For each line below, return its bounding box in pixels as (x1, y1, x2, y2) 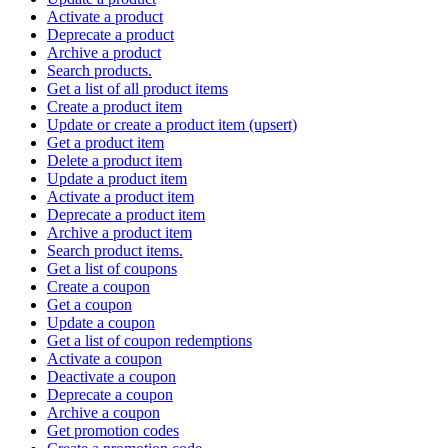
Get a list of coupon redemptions (47, 331, 252, 349)
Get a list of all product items (47, 79, 228, 97)
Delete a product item (47, 151, 182, 169)
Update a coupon (47, 313, 155, 331)
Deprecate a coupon (47, 385, 173, 403)
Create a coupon (47, 277, 150, 295)
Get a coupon (47, 295, 132, 313)
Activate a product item (47, 187, 194, 205)
